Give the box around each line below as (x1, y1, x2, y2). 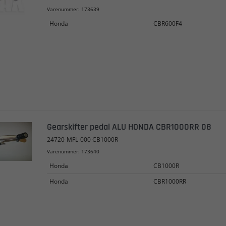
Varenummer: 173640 (46, 147, 99, 155)
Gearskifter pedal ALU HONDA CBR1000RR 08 (46, 121, 211, 133)
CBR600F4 (153, 19, 182, 28)
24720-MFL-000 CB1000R (46, 135, 118, 144)
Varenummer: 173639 (46, 6, 99, 13)
